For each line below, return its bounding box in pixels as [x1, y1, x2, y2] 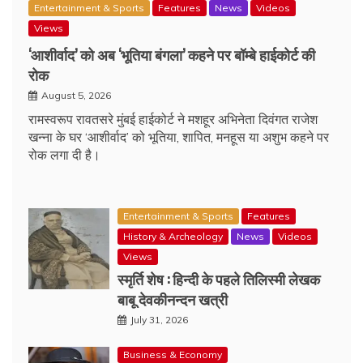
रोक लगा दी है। [28, 147, 100, 164]
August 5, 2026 [41, 89, 111, 102]
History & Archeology [123, 230, 223, 243]
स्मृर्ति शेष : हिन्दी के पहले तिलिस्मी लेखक [117, 268, 320, 290]
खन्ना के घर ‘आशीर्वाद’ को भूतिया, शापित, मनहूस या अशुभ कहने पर [28, 129, 329, 146]
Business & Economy [123, 348, 222, 361]
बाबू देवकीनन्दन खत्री [117, 288, 228, 310]
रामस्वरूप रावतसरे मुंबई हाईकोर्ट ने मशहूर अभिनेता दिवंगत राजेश [28, 111, 318, 128]
